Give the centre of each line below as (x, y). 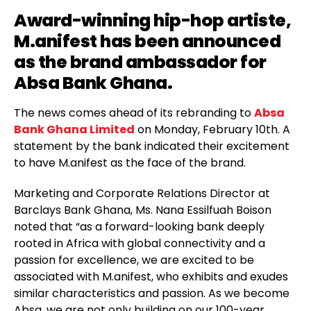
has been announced (188, 41)
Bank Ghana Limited (74, 129)
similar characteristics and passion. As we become (152, 293)
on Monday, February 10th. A (212, 129)
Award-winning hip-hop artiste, (152, 20)
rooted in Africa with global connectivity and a (140, 243)
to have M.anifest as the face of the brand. (130, 163)
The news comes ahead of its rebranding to (134, 113)
